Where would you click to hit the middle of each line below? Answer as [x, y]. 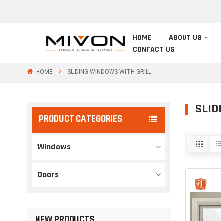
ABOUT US [185, 38]
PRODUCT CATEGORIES [80, 120]
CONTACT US [153, 50]
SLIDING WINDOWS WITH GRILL [109, 71]
